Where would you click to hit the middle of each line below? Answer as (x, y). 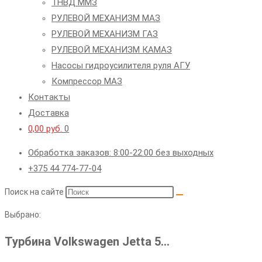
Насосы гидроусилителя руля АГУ (121, 65)
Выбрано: (23, 215)
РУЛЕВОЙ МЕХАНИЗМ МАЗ (106, 18)
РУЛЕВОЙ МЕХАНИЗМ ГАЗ (105, 34)
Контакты (49, 97)
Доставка (49, 113)
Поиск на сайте (35, 192)
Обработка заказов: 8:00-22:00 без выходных (121, 153)
